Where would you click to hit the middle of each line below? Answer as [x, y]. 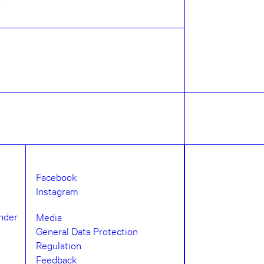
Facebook [57, 177]
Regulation [59, 245]
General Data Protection [87, 231]
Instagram [57, 191]
